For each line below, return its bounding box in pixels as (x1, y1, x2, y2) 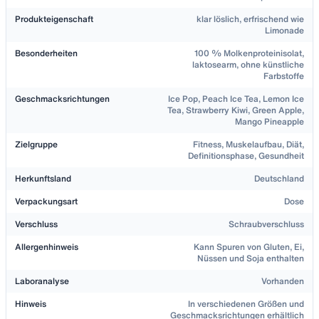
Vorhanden (261, 276, 304, 286)
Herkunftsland (15, 174, 71, 184)
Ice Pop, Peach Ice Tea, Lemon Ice (168, 94, 304, 104)
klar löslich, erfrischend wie (197, 14, 304, 24)
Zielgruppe (15, 140, 58, 150)
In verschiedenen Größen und (188, 299, 304, 309)
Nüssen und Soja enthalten (197, 253, 304, 263)
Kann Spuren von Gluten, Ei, (194, 242, 304, 252)
